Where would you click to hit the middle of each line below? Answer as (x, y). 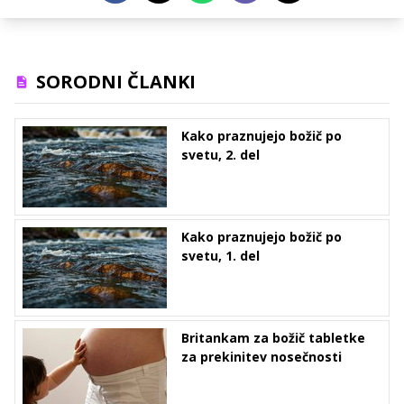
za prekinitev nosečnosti (262, 357)
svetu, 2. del (220, 155)
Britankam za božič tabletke (273, 338)
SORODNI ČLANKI (116, 82)
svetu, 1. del (220, 256)
